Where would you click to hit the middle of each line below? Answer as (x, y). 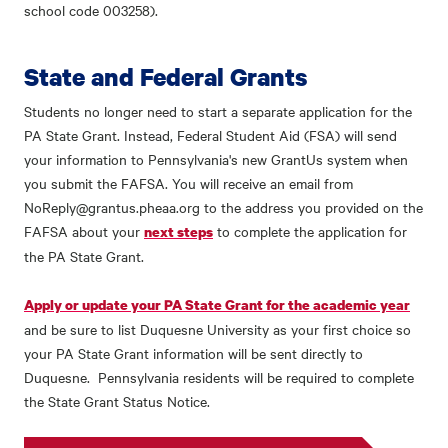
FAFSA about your (84, 231)
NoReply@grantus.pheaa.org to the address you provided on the (223, 207)
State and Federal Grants (166, 76)
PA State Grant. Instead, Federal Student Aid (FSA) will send (210, 135)
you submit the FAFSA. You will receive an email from (188, 183)
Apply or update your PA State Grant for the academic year (217, 304)
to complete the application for (310, 231)
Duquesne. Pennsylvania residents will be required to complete (219, 377)
